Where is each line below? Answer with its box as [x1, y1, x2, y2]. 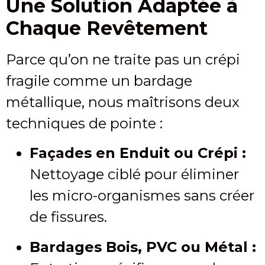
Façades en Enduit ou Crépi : [30, 144, 246, 162]
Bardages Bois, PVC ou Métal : [30, 238, 256, 256]
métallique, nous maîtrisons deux [6, 93, 240, 111]
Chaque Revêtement [6, 16, 208, 40]
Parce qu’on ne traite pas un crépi [6, 50, 240, 68]
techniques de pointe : [6, 114, 163, 132]
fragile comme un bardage [6, 72, 192, 89]
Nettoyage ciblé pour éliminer [30, 166, 239, 183]
